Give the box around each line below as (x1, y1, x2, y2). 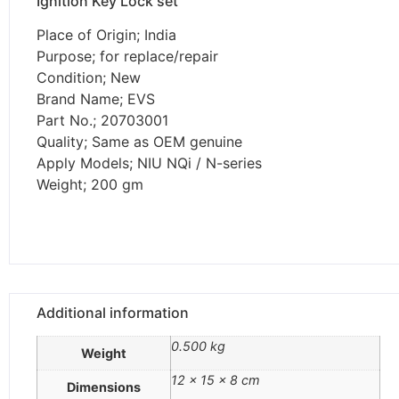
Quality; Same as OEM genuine (37, 133, 242, 151)
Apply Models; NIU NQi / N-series (37, 154, 262, 173)
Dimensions (67, 379, 141, 395)
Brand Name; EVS (37, 90, 155, 109)
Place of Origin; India (37, 26, 176, 45)
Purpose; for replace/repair (37, 47, 218, 66)
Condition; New (37, 69, 141, 87)
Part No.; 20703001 (37, 111, 168, 130)
